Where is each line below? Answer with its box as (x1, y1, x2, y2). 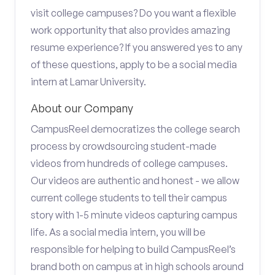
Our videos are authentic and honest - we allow (31, 174, 239, 187)
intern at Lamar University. (31, 76, 146, 88)
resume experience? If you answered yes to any (31, 41, 242, 53)
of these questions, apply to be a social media (31, 58, 237, 71)
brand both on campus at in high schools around (31, 260, 244, 273)
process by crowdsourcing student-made (31, 140, 217, 152)
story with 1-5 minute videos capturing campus (31, 209, 238, 221)
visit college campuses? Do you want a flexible (31, 7, 236, 19)
